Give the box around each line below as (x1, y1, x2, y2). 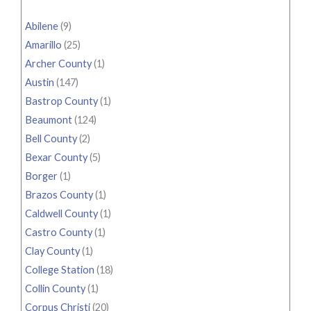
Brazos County (25, 189, 93, 201)
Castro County (25, 226, 92, 239)
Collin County (25, 283, 85, 295)
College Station (25, 264, 94, 276)
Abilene (25, 20, 58, 33)
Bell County (25, 133, 77, 145)
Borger (25, 170, 58, 183)
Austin (25, 76, 54, 89)
